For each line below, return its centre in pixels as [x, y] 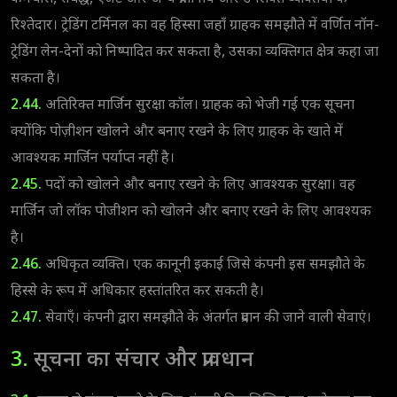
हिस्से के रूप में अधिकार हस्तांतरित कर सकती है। [137, 292]
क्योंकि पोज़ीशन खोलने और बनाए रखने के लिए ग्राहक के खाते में [177, 132]
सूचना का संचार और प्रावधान [141, 360]
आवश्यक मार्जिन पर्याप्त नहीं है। [93, 159]
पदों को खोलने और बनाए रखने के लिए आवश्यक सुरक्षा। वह [198, 185]
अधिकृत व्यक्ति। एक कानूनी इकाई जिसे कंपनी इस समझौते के [203, 265]
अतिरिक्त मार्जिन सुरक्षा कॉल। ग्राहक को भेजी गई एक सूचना [198, 105]
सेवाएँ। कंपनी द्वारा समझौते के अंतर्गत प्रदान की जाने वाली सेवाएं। [206, 318]
